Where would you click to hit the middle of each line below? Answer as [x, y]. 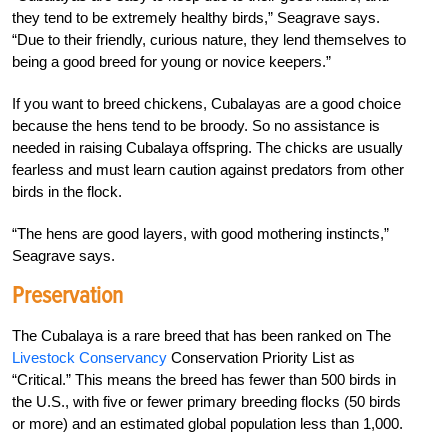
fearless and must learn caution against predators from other [208, 170]
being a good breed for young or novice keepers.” [171, 62]
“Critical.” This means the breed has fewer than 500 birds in [204, 380]
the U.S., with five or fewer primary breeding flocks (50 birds [206, 402]
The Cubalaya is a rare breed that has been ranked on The [201, 336]
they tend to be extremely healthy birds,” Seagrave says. [196, 18]
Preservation [67, 296]
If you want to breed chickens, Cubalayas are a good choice [206, 104]
